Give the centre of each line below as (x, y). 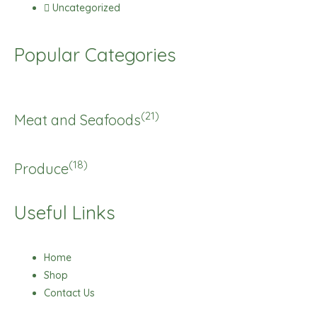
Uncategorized (86, 8)
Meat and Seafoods (77, 120)
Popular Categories (95, 55)
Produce (41, 168)
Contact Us (69, 293)
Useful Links (65, 212)
